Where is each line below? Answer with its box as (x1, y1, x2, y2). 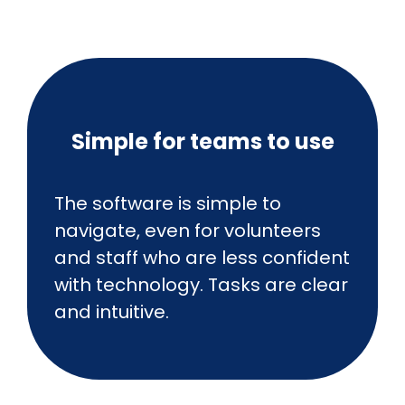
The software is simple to (54, 190, 281, 216)
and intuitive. (54, 298, 169, 325)
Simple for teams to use (71, 126, 334, 156)
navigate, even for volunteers (54, 217, 321, 243)
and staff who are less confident (54, 244, 350, 270)
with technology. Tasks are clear (54, 271, 348, 297)
